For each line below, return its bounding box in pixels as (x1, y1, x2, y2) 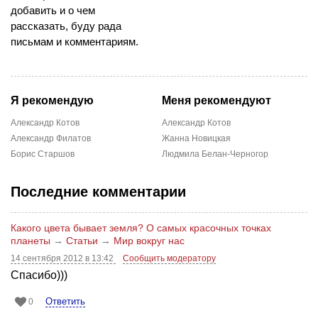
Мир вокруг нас (114, 234, 185, 246)
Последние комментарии (11, 183, 186, 199)
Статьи (66, 234, 98, 246)
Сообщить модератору (123, 253, 216, 263)
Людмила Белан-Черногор (161, 148, 268, 159)
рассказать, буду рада (11, 19, 121, 32)
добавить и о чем (11, 4, 95, 16)
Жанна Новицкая (161, 133, 231, 143)
